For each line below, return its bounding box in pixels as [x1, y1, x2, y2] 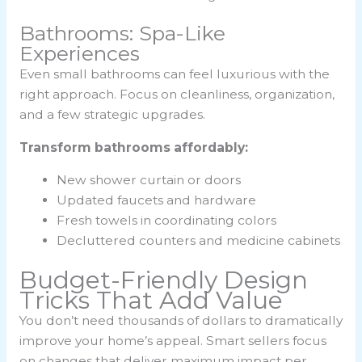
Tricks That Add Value [19, 284, 283, 315]
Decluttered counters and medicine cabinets [57, 233, 341, 249]
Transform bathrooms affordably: [19, 139, 248, 155]
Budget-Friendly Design [19, 264, 308, 295]
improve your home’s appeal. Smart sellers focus [19, 332, 326, 348]
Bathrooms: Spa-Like [19, 21, 225, 46]
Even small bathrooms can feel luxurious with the [19, 66, 330, 82]
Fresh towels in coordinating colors [57, 213, 277, 229]
